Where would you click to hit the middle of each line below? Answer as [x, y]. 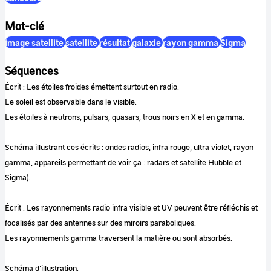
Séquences [32, 70]
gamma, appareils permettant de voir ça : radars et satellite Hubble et [123, 162]
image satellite [34, 42]
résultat [115, 42]
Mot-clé [24, 26]
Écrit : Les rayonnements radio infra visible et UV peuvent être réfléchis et [131, 207]
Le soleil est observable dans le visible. [71, 101]
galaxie [146, 42]
